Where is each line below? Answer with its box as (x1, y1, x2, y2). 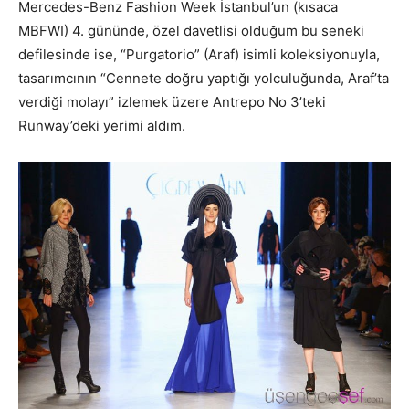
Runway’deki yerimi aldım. (18, 116, 185, 134)
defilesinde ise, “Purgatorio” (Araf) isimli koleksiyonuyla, (18, 45, 380, 63)
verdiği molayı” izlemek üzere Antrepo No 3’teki (18, 92, 326, 110)
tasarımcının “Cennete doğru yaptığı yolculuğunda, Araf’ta (18, 68, 389, 87)
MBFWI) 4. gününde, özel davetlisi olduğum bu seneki (18, 21, 364, 39)
